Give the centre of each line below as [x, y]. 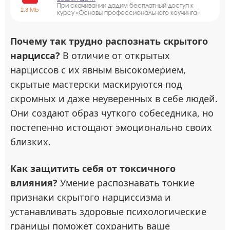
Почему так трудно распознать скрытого [109, 41]
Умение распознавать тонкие [126, 183]
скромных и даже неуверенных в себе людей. [114, 99]
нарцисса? [35, 55]
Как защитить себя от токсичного [93, 168]
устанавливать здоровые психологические [108, 212]
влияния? [34, 183]
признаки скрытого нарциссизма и [91, 197]
